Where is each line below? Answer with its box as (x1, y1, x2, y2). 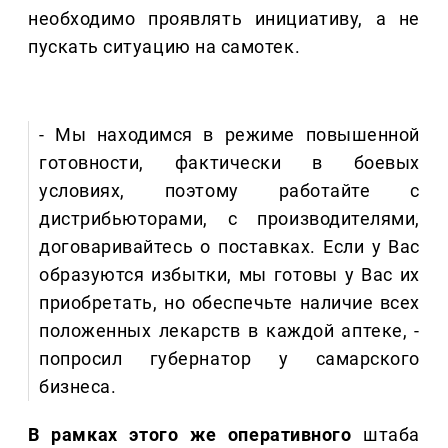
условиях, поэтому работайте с (39, 180, 420, 202)
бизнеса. (39, 376, 117, 398)
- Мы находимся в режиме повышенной (39, 124, 420, 146)
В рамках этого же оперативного (28, 424, 352, 446)
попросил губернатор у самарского (39, 348, 420, 370)
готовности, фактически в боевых (39, 152, 420, 174)
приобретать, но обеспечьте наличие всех (39, 292, 420, 314)
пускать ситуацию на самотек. (28, 36, 301, 58)
